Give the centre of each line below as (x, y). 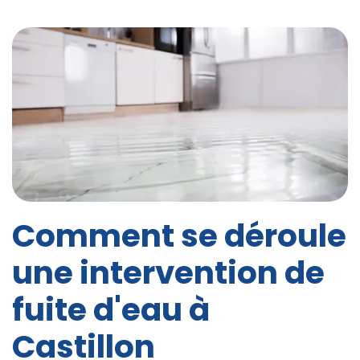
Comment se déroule (179, 236)
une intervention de (168, 273)
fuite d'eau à (111, 310)
